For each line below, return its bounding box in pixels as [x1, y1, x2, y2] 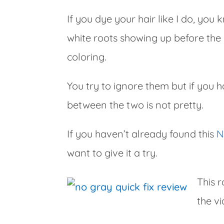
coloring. [67, 50, 107, 63]
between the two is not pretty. [67, 98, 204, 111]
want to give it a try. [67, 146, 158, 159]
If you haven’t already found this [67, 127, 217, 140]
